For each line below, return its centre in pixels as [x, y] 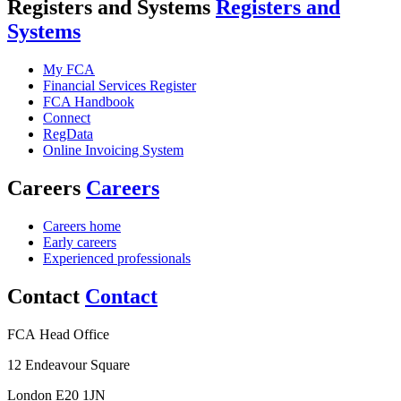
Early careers [80, 242]
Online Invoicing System [113, 150]
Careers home [82, 226]
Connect [67, 118]
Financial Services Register [119, 86]
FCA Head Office [58, 334]
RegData [68, 134]
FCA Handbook [89, 102]
